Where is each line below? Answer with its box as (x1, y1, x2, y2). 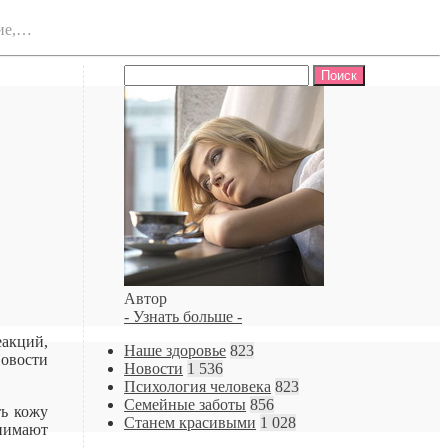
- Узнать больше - (124, 307, 243, 325)
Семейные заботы (124, 395, 247, 413)
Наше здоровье (124, 341, 227, 359)
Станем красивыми (124, 413, 257, 431)
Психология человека (124, 377, 272, 395)
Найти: (123, 63, 172, 81)
